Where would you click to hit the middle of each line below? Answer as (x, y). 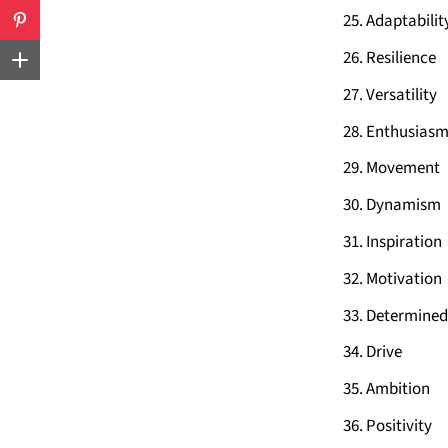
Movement (403, 168)
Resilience (401, 57)
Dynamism (403, 205)
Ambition (398, 389)
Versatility (401, 94)
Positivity (399, 425)
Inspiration (404, 241)
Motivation (404, 278)
